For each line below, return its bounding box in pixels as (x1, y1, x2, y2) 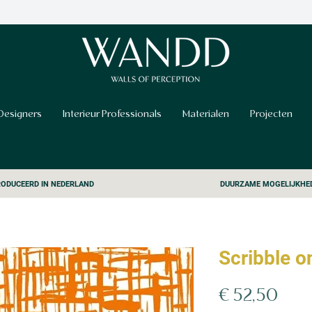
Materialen (182, 109, 229, 120)
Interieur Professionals (63, 109, 162, 120)
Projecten (250, 109, 292, 120)
